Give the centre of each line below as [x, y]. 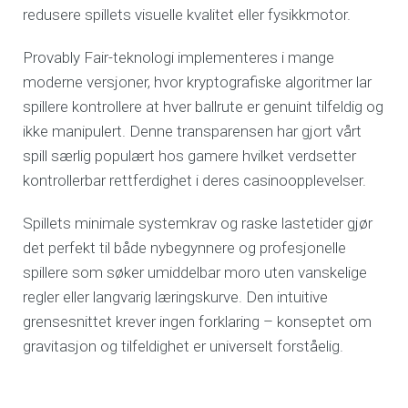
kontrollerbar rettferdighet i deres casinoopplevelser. [195, 181]
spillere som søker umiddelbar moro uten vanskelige [195, 273]
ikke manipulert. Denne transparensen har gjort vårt [193, 132]
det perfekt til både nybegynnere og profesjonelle [185, 248]
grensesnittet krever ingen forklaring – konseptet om [198, 322]
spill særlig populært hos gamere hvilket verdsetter [190, 156]
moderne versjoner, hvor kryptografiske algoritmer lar [198, 82]
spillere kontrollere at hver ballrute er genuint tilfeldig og [204, 107]
